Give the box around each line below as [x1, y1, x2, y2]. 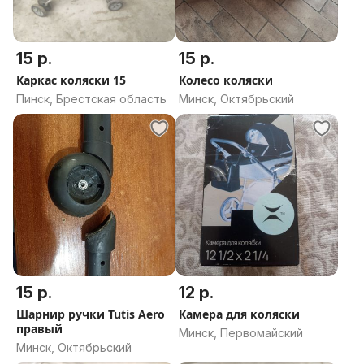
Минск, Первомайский [179, 326, 303, 340]
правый [16, 321, 63, 336]
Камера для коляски [179, 306, 300, 322]
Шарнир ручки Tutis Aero [16, 306, 165, 322]
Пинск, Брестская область [16, 92, 167, 106]
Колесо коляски [179, 72, 273, 88]
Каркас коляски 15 [16, 72, 126, 88]
